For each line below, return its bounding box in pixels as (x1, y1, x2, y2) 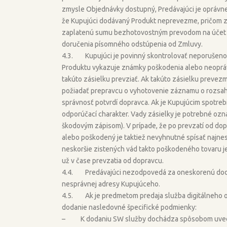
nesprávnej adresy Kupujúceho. (62, 179, 160, 188)
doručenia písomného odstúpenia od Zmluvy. (62, 40, 203, 48)
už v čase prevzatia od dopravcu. (62, 156, 164, 165)
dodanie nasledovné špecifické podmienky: (62, 203, 197, 211)
